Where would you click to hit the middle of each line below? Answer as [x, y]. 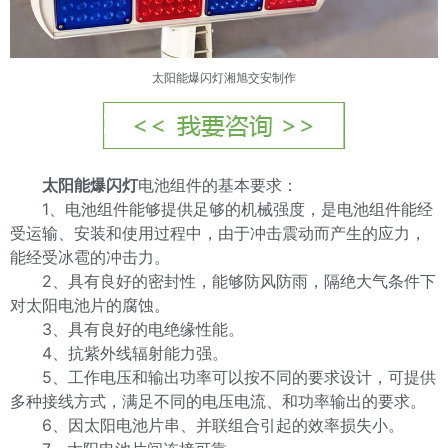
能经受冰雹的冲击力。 [90, 256]
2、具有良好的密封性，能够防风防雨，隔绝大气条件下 [223, 280]
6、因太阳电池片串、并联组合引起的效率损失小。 [207, 424]
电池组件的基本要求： [218, 184]
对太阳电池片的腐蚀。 [90, 304]
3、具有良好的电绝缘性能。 [127, 328]
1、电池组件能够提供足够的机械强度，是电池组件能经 [221, 208]
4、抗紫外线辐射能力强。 [119, 352]
